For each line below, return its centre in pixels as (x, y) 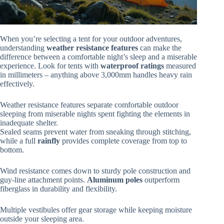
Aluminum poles (115, 180)
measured (180, 66)
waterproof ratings (132, 66)
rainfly (49, 141)
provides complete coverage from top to (123, 141)
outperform (161, 180)
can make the (160, 48)
